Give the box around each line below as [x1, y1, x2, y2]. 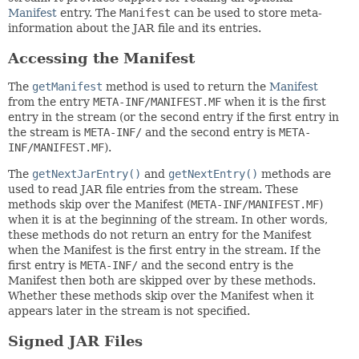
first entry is [8, 259, 80, 272]
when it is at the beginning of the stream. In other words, [8, 213, 328, 227]
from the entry [8, 95, 93, 109]
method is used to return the [103, 80, 269, 94]
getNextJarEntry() [32, 167, 141, 181]
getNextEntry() [168, 167, 258, 181]
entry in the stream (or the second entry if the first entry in [8, 111, 339, 124]
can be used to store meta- [171, 6, 322, 19]
